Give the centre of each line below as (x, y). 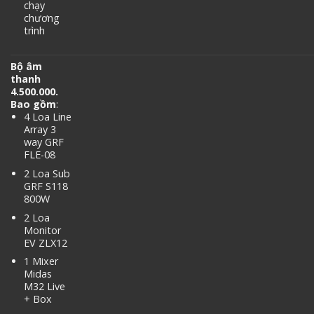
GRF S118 (46, 186)
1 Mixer (41, 261)
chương (41, 18)
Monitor (42, 230)
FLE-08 (39, 155)
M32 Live (44, 287)
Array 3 (40, 130)
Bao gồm (33, 104)
